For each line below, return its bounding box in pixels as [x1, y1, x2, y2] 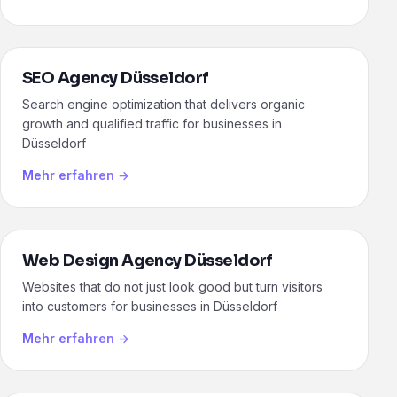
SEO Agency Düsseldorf [22, 68, 209, 89]
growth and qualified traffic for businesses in [22, 116, 282, 132]
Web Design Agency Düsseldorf [22, 251, 273, 271]
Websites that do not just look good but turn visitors [22, 279, 323, 295]
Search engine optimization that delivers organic [22, 97, 305, 113]
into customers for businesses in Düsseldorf [22, 299, 277, 315]
